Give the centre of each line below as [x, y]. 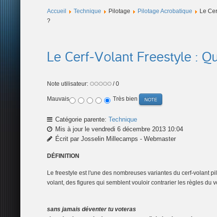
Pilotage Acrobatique [165, 11]
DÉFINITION [63, 156]
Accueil [57, 11]
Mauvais [58, 99]
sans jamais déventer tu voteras [92, 209]
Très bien [126, 99]
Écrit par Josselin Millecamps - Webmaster [115, 139]
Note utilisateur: [68, 84]
